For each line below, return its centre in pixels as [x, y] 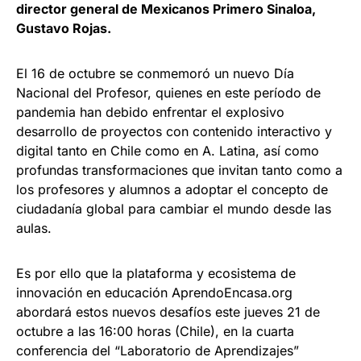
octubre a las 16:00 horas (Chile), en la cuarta [155, 331]
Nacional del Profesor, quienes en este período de [168, 93]
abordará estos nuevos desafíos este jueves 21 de [168, 312]
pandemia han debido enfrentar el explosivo [150, 112]
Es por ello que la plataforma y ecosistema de [156, 273]
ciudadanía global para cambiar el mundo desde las [174, 209]
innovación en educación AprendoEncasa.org [154, 293]
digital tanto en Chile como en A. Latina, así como [168, 151]
